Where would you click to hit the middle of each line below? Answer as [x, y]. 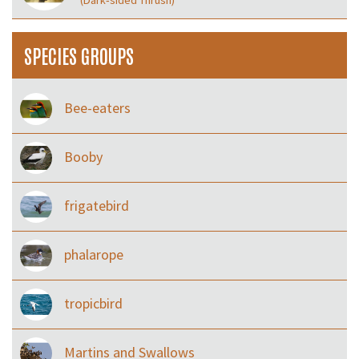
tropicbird [93, 304]
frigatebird [97, 206]
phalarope [94, 255]
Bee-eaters [97, 108]
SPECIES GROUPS [79, 55]
